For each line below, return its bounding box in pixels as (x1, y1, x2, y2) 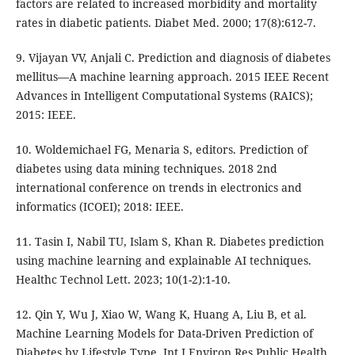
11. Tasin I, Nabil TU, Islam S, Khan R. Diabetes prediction (15, 234, 324, 250)
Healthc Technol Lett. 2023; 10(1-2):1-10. (15, 272, 231, 288)
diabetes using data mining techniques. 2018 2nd (15, 161, 277, 177)
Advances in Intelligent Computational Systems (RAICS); (15, 88, 313, 104)
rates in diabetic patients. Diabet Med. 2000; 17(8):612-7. (15, 15, 316, 31)
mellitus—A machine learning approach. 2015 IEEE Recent (15, 69, 329, 85)
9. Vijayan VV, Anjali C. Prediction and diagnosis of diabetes (15, 50, 330, 66)
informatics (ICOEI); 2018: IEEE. (15, 199, 184, 215)
